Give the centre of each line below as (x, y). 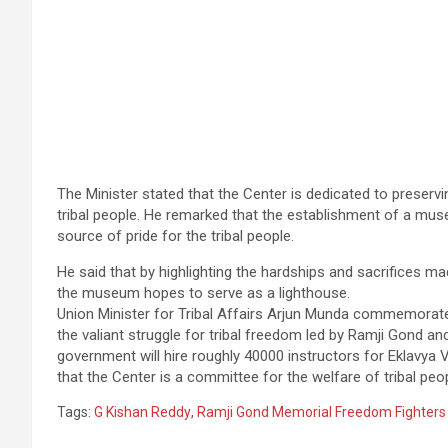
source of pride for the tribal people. (175, 236)
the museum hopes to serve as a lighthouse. (203, 293)
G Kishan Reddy (142, 412)
